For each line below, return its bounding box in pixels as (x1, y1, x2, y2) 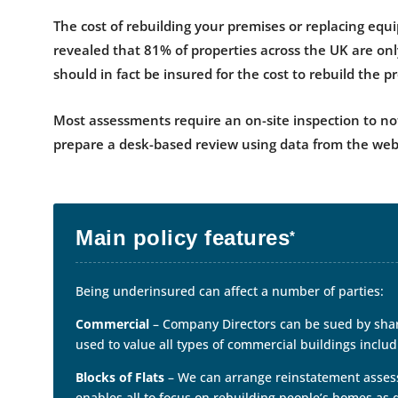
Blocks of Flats (76, 369, 165, 386)
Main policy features (76, 226, 291, 251)
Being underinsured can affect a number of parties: (76, 283, 385, 300)
